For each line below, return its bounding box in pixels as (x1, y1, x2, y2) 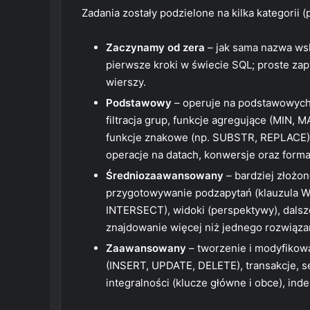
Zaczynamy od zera (106, 41, 205, 54)
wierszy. (106, 75, 146, 89)
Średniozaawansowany (106, 169, 224, 182)
